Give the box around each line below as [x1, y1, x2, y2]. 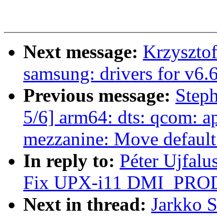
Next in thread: [23, 194, 151, 215]
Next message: [23, 41, 143, 62]
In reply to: [23, 150, 120, 171]
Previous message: [23, 85, 175, 106]
